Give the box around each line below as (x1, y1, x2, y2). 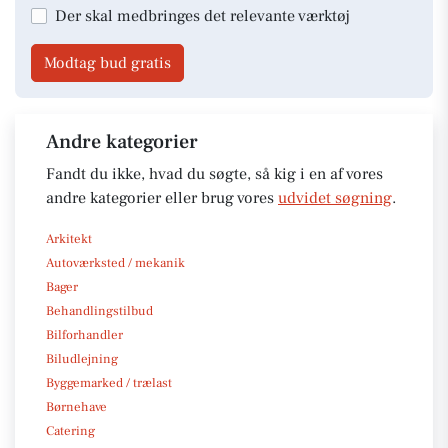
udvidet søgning (278, 187, 392, 208)
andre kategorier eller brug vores (46, 187, 278, 208)
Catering (46, 422, 95, 439)
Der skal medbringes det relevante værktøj (55, 5, 350, 26)
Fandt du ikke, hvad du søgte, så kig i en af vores (46, 163, 383, 184)
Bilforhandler (46, 326, 123, 343)
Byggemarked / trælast (46, 374, 172, 391)
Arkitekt (46, 230, 92, 247)
